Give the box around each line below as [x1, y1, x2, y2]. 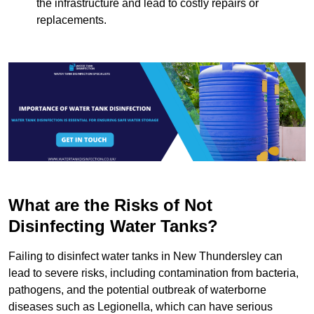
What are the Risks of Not [8, 196, 212, 215]
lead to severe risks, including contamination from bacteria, [8, 267, 299, 280]
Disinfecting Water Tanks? [8, 217, 218, 236]
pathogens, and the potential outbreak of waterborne [8, 284, 266, 296]
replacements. [36, 14, 107, 27]
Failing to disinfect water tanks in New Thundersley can [8, 250, 282, 263]
